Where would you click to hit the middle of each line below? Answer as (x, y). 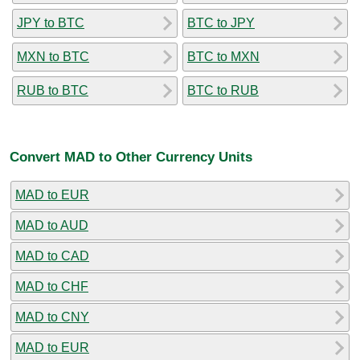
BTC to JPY (221, 22)
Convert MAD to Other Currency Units (131, 157)
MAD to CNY (52, 317)
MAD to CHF (52, 286)
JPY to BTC (51, 22)
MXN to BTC (53, 56)
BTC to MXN (223, 56)
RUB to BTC (53, 90)
